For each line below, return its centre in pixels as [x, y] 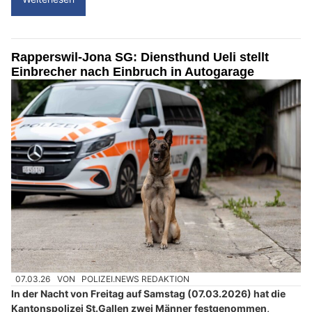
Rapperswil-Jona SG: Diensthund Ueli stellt [140, 57]
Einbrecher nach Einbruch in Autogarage [133, 71]
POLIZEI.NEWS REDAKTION [136, 279]
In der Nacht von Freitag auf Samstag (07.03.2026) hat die [148, 294]
